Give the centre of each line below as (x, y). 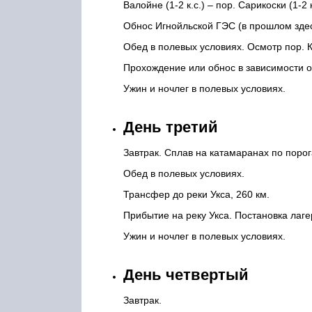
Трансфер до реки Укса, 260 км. (196, 194)
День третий (171, 127)
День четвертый (186, 275)
